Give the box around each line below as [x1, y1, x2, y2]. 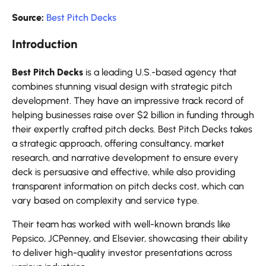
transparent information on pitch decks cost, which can [12, 180, 244, 192]
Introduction [12, 37, 77, 52]
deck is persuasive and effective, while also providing [12, 166, 236, 178]
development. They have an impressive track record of [12, 95, 243, 107]
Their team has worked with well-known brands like [12, 218, 230, 230]
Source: [12, 12, 44, 24]
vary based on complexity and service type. [12, 195, 199, 207]
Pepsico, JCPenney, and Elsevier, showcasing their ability [12, 233, 248, 245]
